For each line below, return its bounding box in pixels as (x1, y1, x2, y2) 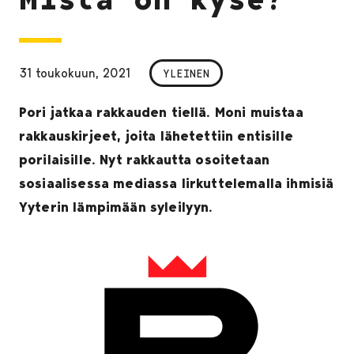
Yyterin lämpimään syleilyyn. (19, 199, 221, 216)
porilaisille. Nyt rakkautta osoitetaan (19, 152, 270, 168)
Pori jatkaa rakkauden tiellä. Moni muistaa (19, 104, 303, 121)
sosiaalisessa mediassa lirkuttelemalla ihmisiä (19, 175, 334, 192)
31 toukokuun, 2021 (19, 66, 130, 81)
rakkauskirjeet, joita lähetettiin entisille (19, 128, 293, 145)
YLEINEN (163, 66, 209, 80)
